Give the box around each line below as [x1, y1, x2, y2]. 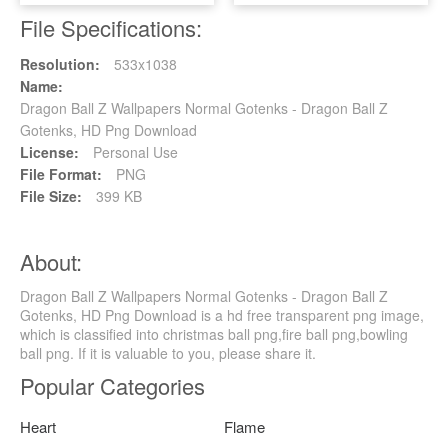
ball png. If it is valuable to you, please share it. [20, 343, 316, 364]
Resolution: [20, 54, 100, 75]
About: [20, 246, 82, 278]
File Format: [20, 164, 102, 185]
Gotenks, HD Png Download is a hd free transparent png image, [20, 305, 424, 326]
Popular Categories [20, 370, 205, 402]
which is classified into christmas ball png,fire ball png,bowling [20, 324, 408, 345]
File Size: [20, 186, 82, 207]
